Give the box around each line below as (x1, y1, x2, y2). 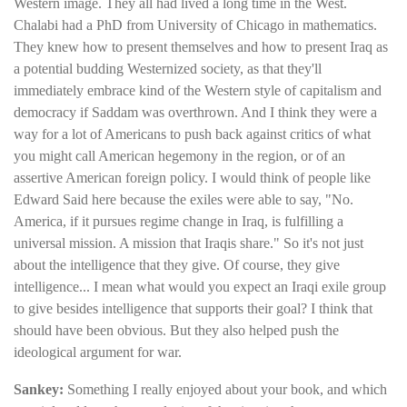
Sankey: (14, 381, 67, 397)
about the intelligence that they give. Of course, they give (14, 257, 340, 273)
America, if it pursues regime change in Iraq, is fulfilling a (14, 213, 343, 230)
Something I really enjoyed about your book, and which (67, 381, 387, 397)
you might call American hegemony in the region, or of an (14, 148, 345, 164)
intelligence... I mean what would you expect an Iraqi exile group (14, 279, 386, 295)
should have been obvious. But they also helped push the (14, 323, 339, 339)
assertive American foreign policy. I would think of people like (14, 170, 371, 186)
